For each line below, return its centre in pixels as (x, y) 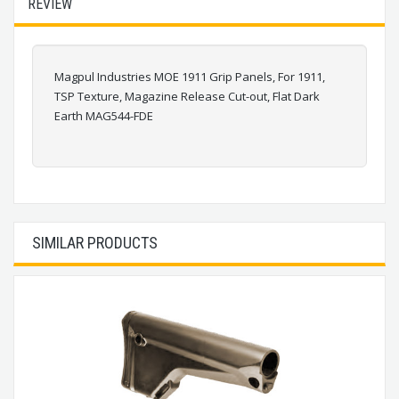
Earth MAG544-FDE (104, 115)
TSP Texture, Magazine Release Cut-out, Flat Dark (187, 96)
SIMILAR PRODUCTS (95, 242)
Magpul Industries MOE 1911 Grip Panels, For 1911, (190, 76)
